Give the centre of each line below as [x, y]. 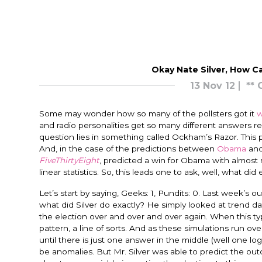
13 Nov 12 [213, 86]
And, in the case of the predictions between [128, 149]
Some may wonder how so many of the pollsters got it [148, 113]
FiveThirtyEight [69, 160]
